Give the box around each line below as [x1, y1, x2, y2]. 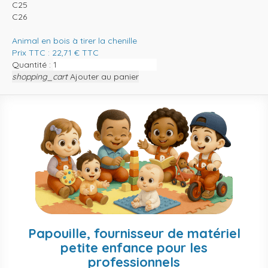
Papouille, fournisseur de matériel [28, 224, 240, 242]
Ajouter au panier [70, 71, 139, 82]
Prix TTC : [12, 47, 52, 58]
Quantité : [12, 59, 51, 70]
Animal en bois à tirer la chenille [12, 35, 137, 46]
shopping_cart [12, 71, 68, 82]
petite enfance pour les [60, 239, 208, 256]
